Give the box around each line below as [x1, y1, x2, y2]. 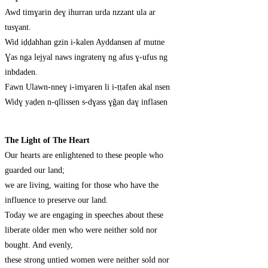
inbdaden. [5, 68, 38, 77]
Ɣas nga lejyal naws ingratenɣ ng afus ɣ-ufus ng [5, 53, 167, 62]
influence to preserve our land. [5, 196, 108, 205]
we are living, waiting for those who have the [5, 181, 159, 190]
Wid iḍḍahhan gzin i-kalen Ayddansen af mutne [5, 38, 165, 47]
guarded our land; [5, 166, 65, 175]
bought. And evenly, [5, 240, 73, 250]
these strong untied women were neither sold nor [5, 255, 169, 265]
